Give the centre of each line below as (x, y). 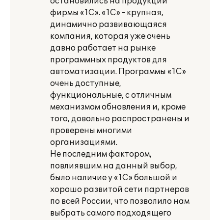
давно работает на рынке (103, 48)
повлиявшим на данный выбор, (114, 166)
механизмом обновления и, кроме (118, 107)
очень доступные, (86, 83)
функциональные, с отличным (111, 95)
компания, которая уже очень (110, 36)
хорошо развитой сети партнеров (120, 190)
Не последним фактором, (101, 154)
